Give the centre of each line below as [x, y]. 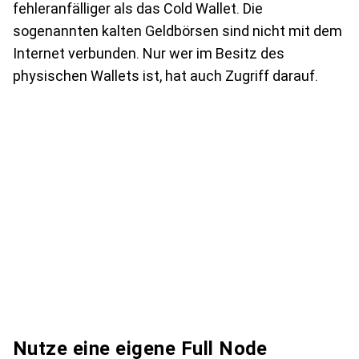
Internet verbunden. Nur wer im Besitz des [149, 53]
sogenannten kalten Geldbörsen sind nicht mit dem [177, 31]
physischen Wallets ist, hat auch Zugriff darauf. [165, 76]
